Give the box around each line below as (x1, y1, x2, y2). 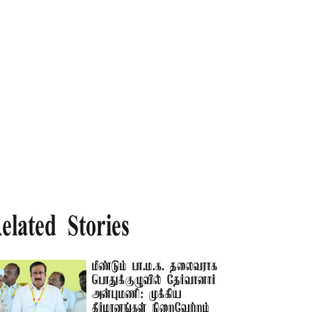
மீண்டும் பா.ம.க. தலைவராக (92, 260, 218, 274)
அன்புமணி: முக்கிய (92, 288, 182, 302)
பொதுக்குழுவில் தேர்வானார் (92, 274, 217, 288)
